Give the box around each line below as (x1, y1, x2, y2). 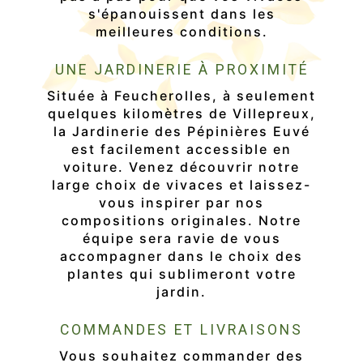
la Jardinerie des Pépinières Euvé (53, 123, 310, 140)
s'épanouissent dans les (88, 6, 275, 23)
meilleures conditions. (95, 23, 268, 41)
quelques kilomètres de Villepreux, (47, 105, 316, 122)
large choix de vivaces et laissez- (52, 177, 311, 194)
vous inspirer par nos (99, 194, 264, 211)
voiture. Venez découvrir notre (63, 159, 300, 176)
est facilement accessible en (71, 141, 292, 158)
